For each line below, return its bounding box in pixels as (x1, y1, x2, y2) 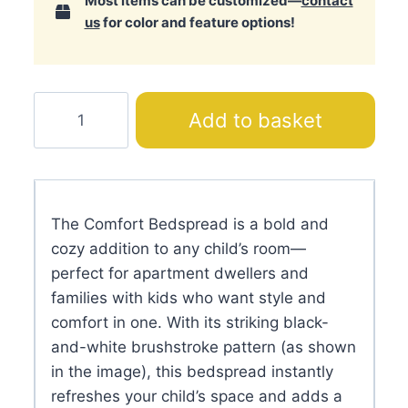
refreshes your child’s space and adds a (50, 387, 342, 405)
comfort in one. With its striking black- (50, 313, 329, 331)
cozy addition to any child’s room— (50, 240, 306, 258)
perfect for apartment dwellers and (50, 264, 309, 282)
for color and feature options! (99, 14, 295, 31)
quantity (32, 143, 92, 161)
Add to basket (188, 108, 322, 132)
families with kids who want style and (50, 289, 326, 307)
